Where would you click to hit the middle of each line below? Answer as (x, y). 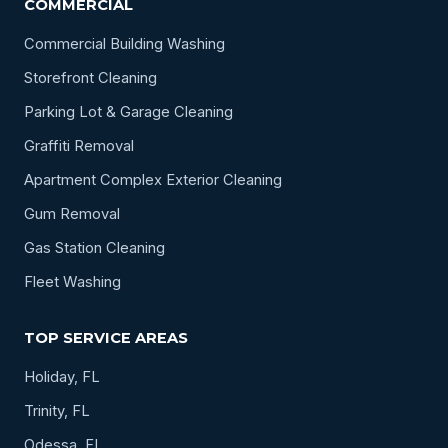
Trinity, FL (57, 410)
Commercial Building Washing (124, 43)
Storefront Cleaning (90, 77)
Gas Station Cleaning (94, 247)
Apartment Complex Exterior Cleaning (153, 179)
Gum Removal (72, 213)
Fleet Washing (72, 281)
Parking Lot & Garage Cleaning (128, 111)
